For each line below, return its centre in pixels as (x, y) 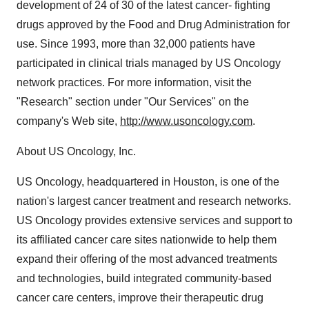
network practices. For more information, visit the (134, 82)
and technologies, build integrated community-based (144, 278)
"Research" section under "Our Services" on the (133, 102)
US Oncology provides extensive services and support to (154, 220)
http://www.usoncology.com (186, 121)
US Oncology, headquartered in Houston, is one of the (148, 182)
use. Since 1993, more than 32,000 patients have (136, 44)
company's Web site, (68, 121)
